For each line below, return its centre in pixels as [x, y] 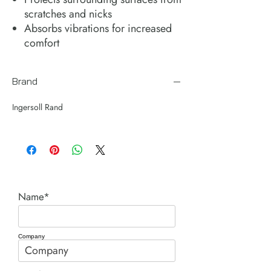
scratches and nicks [68, 14]
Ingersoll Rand [38, 107]
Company [31, 236]
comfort [42, 43]
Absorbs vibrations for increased [98, 28]
